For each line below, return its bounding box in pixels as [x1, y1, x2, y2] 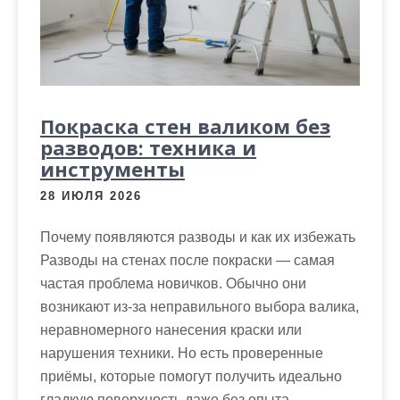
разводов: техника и [40, 134, 256, 161]
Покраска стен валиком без [40, 112, 330, 139]
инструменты [40, 155, 185, 182]
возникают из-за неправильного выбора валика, [40, 299, 359, 314]
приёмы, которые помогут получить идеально [40, 369, 342, 384]
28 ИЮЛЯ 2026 [40, 189, 142, 203]
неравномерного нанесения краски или [40, 322, 302, 337]
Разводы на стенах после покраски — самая [40, 253, 335, 268]
